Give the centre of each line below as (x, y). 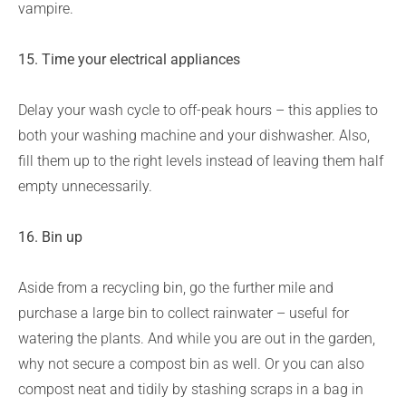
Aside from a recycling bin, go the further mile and (176, 288)
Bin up (62, 237)
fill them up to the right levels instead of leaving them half (201, 161)
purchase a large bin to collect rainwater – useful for (184, 313)
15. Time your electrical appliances (129, 59)
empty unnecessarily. (85, 186)
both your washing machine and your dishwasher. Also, (194, 135)
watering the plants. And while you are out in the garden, (197, 338)
